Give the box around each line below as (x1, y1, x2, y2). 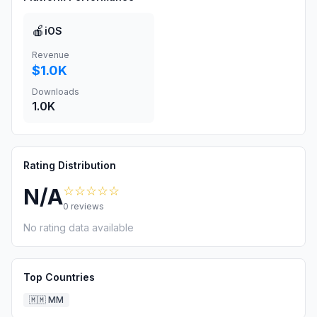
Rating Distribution (23, 159, 116, 171)
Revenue (32, 50, 69, 60)
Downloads (32, 86, 79, 97)
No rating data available (23, 221, 134, 234)
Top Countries (23, 271, 95, 283)
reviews (69, 201, 104, 212)
